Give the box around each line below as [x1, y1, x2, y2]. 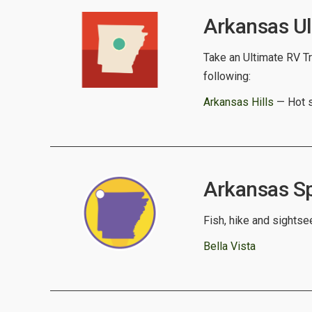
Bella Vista [203, 240, 256, 253]
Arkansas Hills [203, 95, 274, 109]
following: [203, 70, 251, 83]
